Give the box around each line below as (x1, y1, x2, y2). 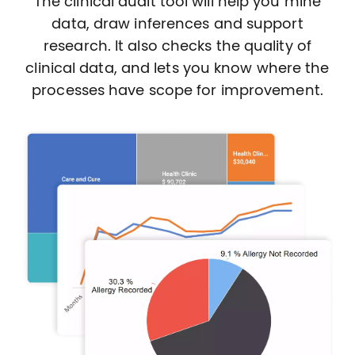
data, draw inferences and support (52, 17, 303, 32)
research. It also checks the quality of (44, 39, 311, 54)
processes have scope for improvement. (32, 83, 323, 98)
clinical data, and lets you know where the (25, 61, 330, 76)
